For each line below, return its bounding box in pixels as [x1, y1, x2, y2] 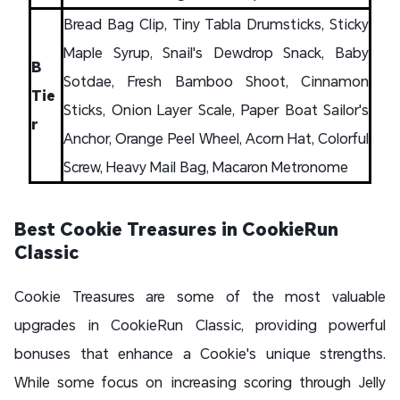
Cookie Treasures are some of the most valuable [14, 287, 386, 305]
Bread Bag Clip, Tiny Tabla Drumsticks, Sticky [63, 14, 369, 33]
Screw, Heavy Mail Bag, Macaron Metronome [63, 157, 348, 176]
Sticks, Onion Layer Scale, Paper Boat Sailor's [63, 100, 369, 119]
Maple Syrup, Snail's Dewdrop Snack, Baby [63, 43, 369, 62]
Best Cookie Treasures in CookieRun [14, 217, 338, 240]
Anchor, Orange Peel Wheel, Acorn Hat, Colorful [63, 129, 369, 147]
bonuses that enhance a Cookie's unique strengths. [14, 344, 386, 362]
